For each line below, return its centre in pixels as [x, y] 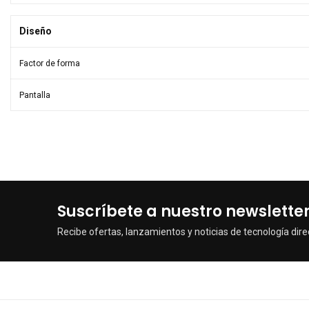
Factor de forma [50, 63]
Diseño [36, 31]
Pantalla [35, 95]
